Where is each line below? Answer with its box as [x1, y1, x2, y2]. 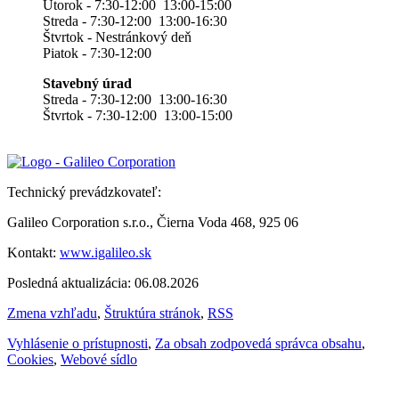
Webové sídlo [61, 352, 137, 368]
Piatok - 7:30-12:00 [43, 45, 151, 61]
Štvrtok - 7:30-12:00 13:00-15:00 [43, 108, 232, 124]
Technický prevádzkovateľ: [7, 184, 161, 200]
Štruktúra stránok [104, 305, 200, 322]
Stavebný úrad [43, 76, 132, 92]
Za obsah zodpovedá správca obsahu [155, 336, 362, 352]
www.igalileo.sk [60, 245, 151, 261]
